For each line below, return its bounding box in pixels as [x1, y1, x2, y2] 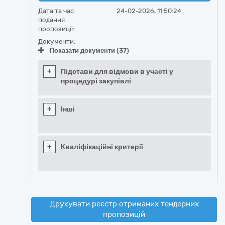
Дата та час [38, 7, 74, 15]
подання [38, 16, 65, 24]
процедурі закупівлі [61, 77, 131, 85]
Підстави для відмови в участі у [61, 67, 173, 76]
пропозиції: [38, 25, 74, 33]
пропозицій [103, 210, 145, 219]
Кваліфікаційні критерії [61, 143, 143, 151]
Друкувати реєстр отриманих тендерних [49, 199, 199, 208]
